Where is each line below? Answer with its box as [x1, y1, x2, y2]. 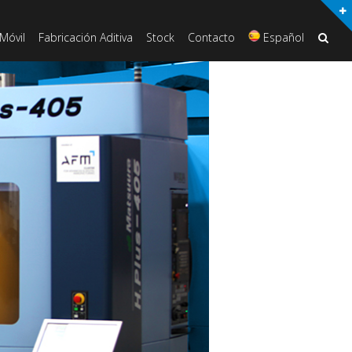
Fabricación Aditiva [38, 30, 133, 45]
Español [263, 30, 305, 45]
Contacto [188, 30, 235, 45]
